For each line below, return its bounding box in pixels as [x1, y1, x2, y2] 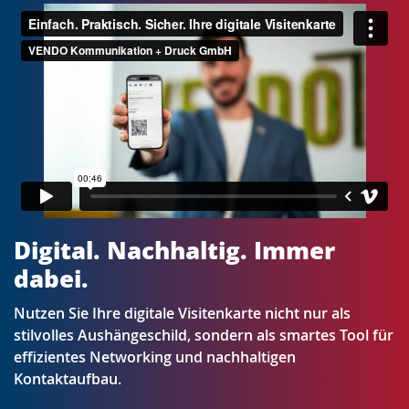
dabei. [14, 261, 89, 295]
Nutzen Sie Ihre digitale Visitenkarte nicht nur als [14, 302, 351, 323]
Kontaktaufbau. [14, 368, 121, 389]
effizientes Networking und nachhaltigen [14, 346, 296, 367]
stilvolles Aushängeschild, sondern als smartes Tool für [14, 324, 393, 345]
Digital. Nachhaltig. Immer [14, 233, 335, 267]
